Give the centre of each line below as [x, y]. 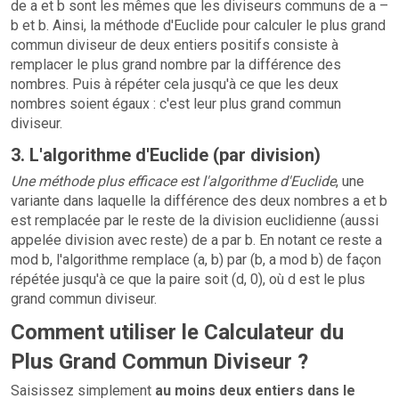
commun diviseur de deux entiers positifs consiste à [175, 45]
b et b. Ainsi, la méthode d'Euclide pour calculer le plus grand [198, 25]
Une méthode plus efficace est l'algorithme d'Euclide [173, 181]
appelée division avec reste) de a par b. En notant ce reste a [196, 240]
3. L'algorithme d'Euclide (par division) [166, 155]
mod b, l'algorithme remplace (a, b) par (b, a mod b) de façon [196, 260]
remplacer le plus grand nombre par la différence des [176, 65]
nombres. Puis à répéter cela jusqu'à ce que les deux [175, 84]
